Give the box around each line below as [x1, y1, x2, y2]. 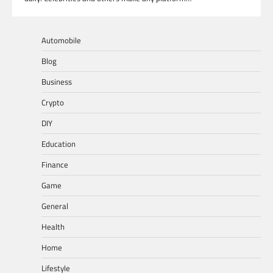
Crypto [41, 96, 64, 109]
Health [41, 221, 65, 233]
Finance [41, 158, 68, 171]
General [41, 200, 68, 213]
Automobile [41, 34, 81, 47]
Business [41, 76, 72, 88]
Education [41, 138, 76, 151]
